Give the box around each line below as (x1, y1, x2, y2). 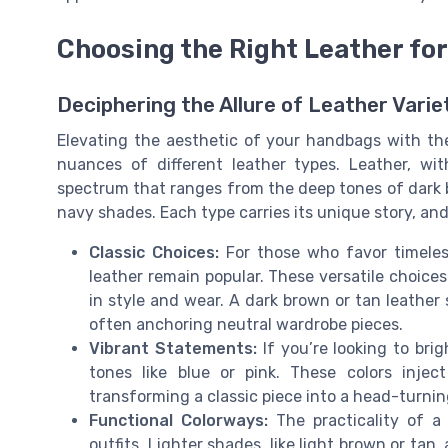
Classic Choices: (89, 242, 219, 262)
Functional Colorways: (89, 410, 269, 430)
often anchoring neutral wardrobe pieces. (89, 314, 403, 334)
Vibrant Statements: (89, 338, 257, 358)
